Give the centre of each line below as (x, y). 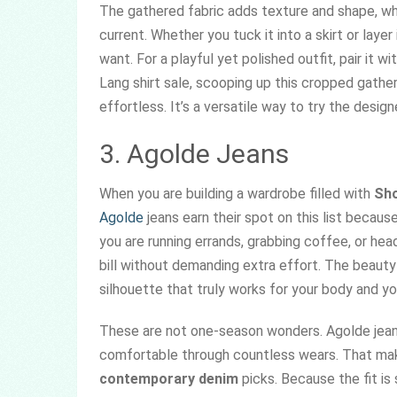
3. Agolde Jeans (194, 153)
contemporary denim (169, 378)
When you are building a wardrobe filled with (237, 193)
